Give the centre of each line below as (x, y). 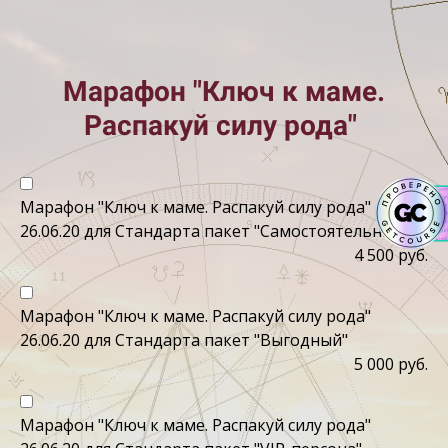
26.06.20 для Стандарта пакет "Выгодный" (184, 340)
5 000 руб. (391, 364)
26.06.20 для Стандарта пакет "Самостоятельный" (215, 231)
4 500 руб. (391, 255)
